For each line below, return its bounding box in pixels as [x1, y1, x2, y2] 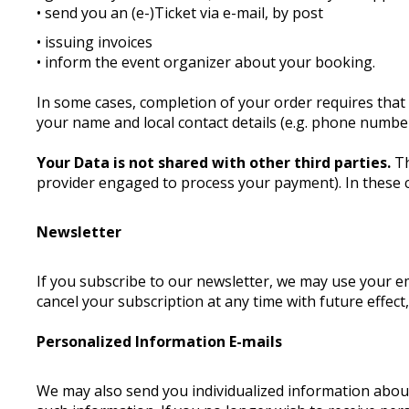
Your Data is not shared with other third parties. [37, 152, 392, 173]
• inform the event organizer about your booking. [37, 52, 380, 72]
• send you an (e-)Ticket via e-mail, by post [37, 3, 324, 23]
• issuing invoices [37, 32, 153, 52]
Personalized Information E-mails [37, 331, 283, 351]
